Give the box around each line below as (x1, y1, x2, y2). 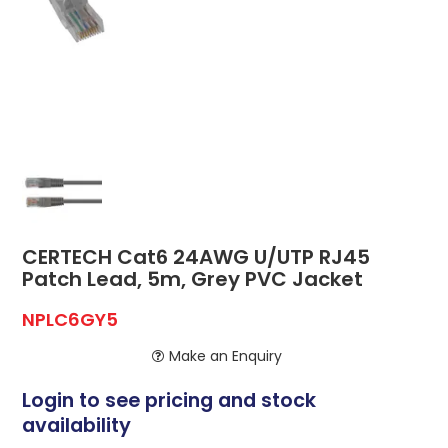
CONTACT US (173, 36, 275, 57)
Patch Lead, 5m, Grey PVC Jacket (22, 265, 364, 294)
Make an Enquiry (169, 346, 282, 367)
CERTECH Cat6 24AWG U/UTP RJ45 (22, 243, 371, 272)
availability (22, 411, 132, 440)
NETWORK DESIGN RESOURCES (111, 81, 337, 102)
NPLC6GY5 (22, 307, 119, 333)
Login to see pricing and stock (22, 386, 317, 415)
